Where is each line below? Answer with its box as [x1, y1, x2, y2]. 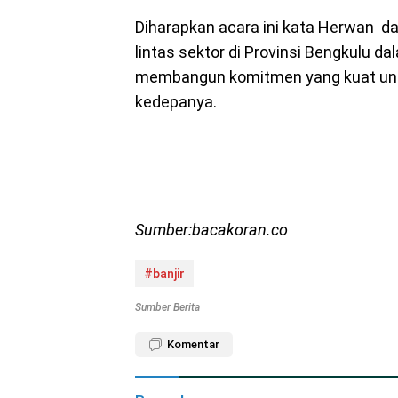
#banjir [144, 267, 185, 281]
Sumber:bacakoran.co [135, 220, 288, 239]
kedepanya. [135, 92, 217, 111]
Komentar [167, 338, 219, 351]
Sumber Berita [135, 301, 200, 314]
